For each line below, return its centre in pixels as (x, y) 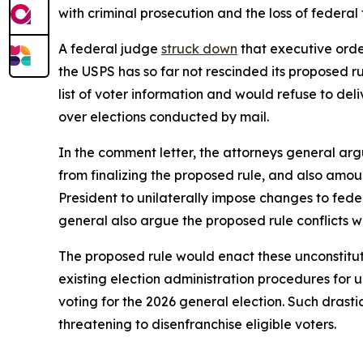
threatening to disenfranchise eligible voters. (199, 324)
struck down (199, 49)
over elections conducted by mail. (165, 117)
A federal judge (110, 49)
